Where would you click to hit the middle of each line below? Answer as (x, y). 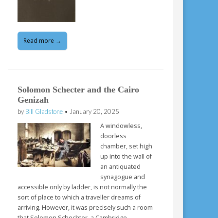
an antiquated (121, 167)
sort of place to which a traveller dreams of (79, 198)
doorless (114, 136)
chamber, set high (127, 146)
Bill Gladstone (44, 112)
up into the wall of (126, 157)
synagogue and (123, 177)
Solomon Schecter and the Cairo (79, 90)
